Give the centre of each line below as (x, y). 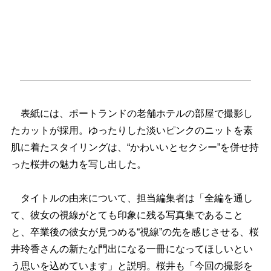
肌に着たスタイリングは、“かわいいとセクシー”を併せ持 (135, 148)
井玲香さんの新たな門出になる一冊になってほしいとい (132, 249)
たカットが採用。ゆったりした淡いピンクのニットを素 (132, 131)
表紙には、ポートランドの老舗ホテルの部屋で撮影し (132, 114)
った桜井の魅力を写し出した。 (78, 165)
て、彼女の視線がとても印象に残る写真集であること (127, 215)
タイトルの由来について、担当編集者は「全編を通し (132, 198)
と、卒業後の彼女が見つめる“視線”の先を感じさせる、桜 (135, 232)
